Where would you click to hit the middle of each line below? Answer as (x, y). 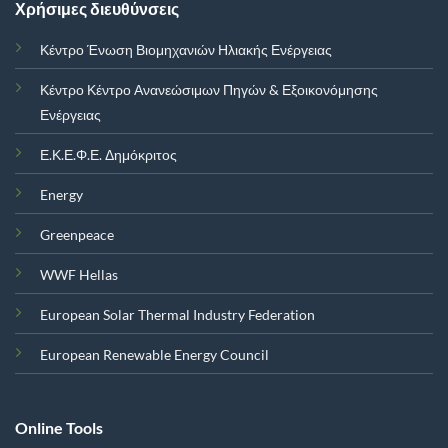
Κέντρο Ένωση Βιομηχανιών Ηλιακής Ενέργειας (185, 50)
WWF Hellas (78, 275)
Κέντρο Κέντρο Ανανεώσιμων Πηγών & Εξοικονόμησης (208, 90)
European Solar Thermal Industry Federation (177, 315)
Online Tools (58, 427)
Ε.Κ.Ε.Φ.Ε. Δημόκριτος (108, 155)
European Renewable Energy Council (154, 355)
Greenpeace (76, 235)
